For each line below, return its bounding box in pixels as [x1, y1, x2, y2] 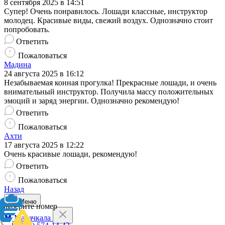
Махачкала [12, 213, 53, 222]
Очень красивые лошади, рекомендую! [4, 149, 137, 158]
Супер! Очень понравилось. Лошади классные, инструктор [4, 7, 207, 16]
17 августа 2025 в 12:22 [4, 140, 84, 149]
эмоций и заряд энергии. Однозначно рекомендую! [4, 96, 179, 105]
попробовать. [4, 25, 50, 34]
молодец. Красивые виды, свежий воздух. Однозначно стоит [4, 16, 213, 25]
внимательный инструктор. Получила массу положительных [4, 87, 213, 96]
